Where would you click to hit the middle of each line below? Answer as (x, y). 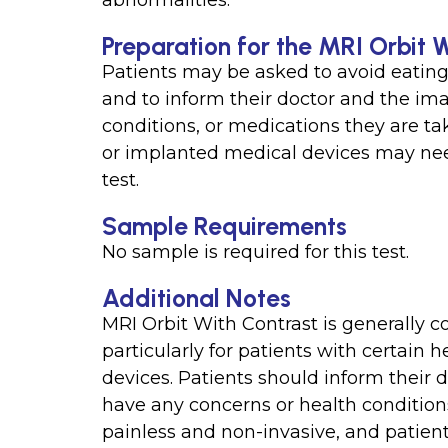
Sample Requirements (225, 226)
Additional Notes (197, 298)
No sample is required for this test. (256, 252)
